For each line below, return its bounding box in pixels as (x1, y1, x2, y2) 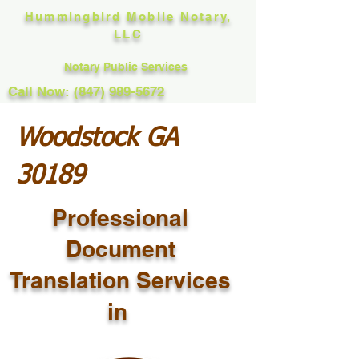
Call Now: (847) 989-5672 (8, 83, 164, 99)
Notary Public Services (64, 60, 191, 73)
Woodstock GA (16, 126, 178, 151)
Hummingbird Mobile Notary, (24, 10, 232, 23)
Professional (52, 204, 188, 231)
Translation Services (10, 267, 231, 293)
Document (65, 236, 175, 262)
